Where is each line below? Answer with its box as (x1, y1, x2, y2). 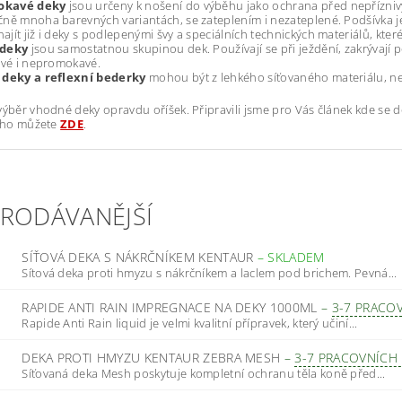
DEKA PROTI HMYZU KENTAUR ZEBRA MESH (22, 348, 284, 366)
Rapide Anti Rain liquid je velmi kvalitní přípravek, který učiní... (22, 314, 358, 331)
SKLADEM (267, 248, 325, 266)
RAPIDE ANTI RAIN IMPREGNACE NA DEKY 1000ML (22, 298, 321, 316)
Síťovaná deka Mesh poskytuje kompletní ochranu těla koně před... (22, 364, 386, 381)
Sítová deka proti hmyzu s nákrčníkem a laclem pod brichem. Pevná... (22, 264, 398, 281)
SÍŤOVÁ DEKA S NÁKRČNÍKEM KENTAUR (22, 248, 258, 266)
